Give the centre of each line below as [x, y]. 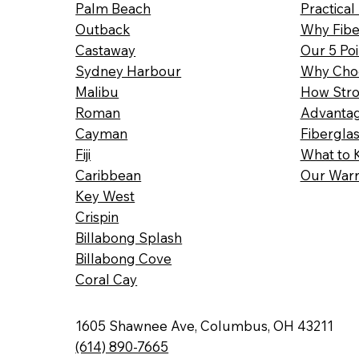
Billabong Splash [129, 238]
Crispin [97, 217]
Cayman [102, 134]
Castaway [106, 50]
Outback [103, 30]
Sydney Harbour [129, 71]
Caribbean [109, 175]
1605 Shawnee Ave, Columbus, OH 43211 [205, 325]
